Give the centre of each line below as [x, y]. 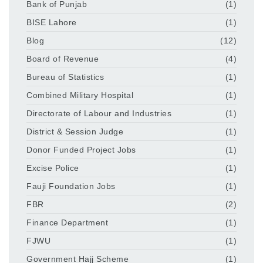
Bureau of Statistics [65, 77]
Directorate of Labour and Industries [99, 113]
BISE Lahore [52, 22]
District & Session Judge [75, 131]
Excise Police [53, 168]
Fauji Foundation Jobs [71, 186]
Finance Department [67, 222]
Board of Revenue [63, 58]
